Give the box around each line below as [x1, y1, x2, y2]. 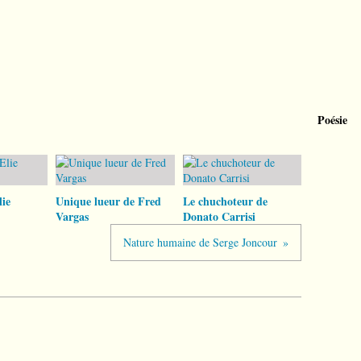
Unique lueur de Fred [56, 193, 161, 210]
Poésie [317, 111, 347, 128]
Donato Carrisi [182, 208, 255, 225]
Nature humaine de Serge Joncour [123, 234, 277, 250]
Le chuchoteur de [182, 193, 268, 210]
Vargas [56, 208, 89, 225]
